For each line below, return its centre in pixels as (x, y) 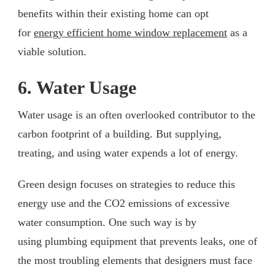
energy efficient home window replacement (130, 32)
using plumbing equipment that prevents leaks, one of (137, 241)
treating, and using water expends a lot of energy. (130, 153)
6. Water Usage (77, 87)
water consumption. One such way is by (107, 222)
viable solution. (54, 51)
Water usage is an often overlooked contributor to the (137, 114)
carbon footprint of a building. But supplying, (120, 134)
